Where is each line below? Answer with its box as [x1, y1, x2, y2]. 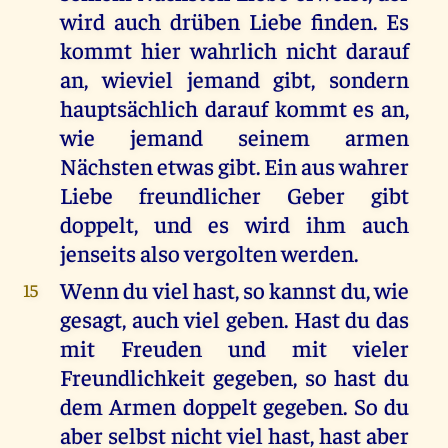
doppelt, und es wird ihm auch [59, 209, 410, 239]
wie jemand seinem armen [59, 122, 410, 152]
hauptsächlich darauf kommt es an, [59, 93, 410, 123]
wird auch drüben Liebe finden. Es [59, 6, 410, 36]
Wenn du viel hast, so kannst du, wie [59, 275, 410, 305]
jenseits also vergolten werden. [59, 238, 358, 268]
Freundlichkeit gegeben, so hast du [59, 362, 410, 392]
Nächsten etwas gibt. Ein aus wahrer [59, 151, 410, 181]
